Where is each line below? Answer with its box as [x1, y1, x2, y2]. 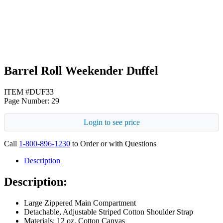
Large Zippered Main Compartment [24, 198, 136, 207]
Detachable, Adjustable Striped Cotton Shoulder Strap [24, 207, 193, 216]
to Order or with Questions [70, 139, 156, 148]
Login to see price [83, 117, 140, 126]
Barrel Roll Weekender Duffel [4, 64, 158, 77]
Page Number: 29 [4, 96, 59, 105]
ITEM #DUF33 [4, 87, 54, 96]
